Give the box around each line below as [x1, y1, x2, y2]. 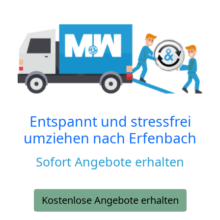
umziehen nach [24, 128, 129, 148]
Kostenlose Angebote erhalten [41, 193, 179, 207]
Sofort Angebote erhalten [36, 153, 184, 170]
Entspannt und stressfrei [29, 111, 191, 131]
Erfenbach [129, 128, 196, 148]
